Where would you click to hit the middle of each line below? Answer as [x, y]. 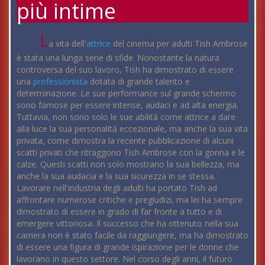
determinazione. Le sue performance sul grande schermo [126, 93]
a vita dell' [68, 43]
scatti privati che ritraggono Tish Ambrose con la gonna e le [131, 152]
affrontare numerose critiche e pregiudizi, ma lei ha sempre [130, 199]
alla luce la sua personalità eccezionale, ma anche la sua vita [132, 128]
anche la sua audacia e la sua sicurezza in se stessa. [116, 176]
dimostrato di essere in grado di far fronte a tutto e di [119, 211]
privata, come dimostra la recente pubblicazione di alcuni [125, 140]
